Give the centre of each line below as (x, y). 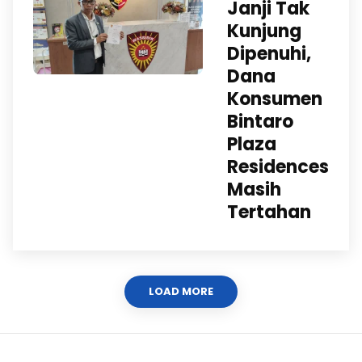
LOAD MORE (181, 291)
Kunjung (264, 31)
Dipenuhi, (269, 54)
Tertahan (269, 212)
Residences (278, 167)
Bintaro (260, 122)
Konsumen (275, 99)
